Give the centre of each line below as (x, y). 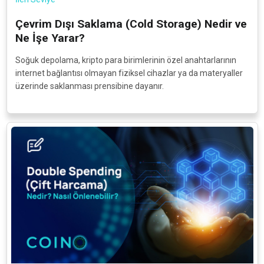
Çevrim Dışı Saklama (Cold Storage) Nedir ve (131, 24)
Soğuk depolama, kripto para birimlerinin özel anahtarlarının (126, 60)
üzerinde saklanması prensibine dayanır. (89, 86)
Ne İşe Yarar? (50, 38)
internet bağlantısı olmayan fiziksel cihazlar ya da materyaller (129, 73)
